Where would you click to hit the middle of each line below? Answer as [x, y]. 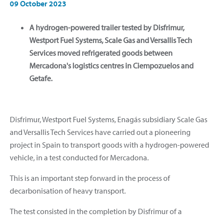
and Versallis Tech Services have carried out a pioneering [100, 132]
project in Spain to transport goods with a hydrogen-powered [109, 144]
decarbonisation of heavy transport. [68, 190]
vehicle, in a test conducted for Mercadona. [79, 157]
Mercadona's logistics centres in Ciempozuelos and [111, 65]
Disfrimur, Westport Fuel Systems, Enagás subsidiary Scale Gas [109, 119]
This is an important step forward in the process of [90, 178]
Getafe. [41, 78]
